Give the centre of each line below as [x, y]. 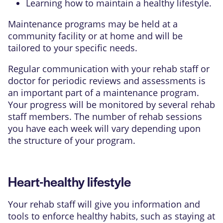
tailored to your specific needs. [73, 48]
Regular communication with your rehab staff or [109, 68]
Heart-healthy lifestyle [69, 181]
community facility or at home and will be [95, 36]
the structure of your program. [72, 140]
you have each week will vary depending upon [104, 128]
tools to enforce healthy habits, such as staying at [111, 216]
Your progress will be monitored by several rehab [111, 104]
